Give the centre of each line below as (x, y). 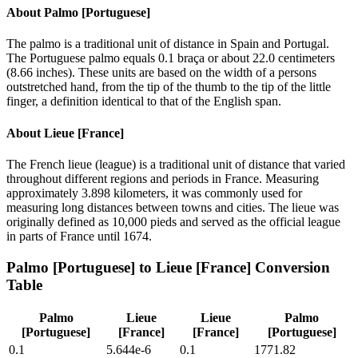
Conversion (290, 267)
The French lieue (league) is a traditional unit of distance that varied (176, 164)
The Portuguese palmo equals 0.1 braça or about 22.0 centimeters (171, 58)
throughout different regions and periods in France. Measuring (163, 178)
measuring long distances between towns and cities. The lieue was (173, 207)
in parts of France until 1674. (79, 236)
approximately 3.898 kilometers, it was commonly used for (154, 193)
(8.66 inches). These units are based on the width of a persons (161, 73)
